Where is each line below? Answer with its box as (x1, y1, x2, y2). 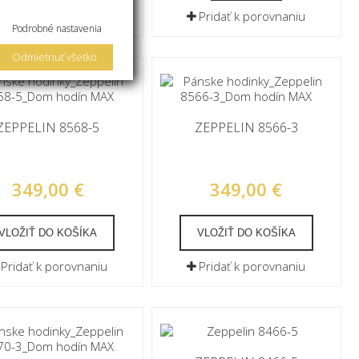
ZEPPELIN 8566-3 (194, 119, 298, 136)
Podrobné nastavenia (12, 22, 102, 35)
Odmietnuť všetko (12, 50, 97, 64)
